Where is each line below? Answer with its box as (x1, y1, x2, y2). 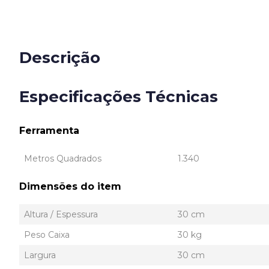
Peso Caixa (24, 229, 70, 240)
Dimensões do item (19, 181, 121, 192)
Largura (24, 250, 56, 261)
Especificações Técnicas (19, 86, 218, 106)
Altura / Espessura (24, 209, 98, 220)
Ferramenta (19, 125, 79, 136)
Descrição (19, 47, 100, 67)
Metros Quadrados (24, 153, 101, 164)
